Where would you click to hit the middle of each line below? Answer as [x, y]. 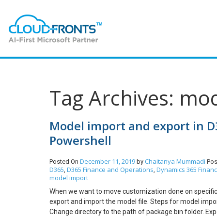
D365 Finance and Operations [110, 170]
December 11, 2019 [108, 161]
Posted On [65, 162]
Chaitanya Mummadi [176, 161]
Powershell [80, 140]
